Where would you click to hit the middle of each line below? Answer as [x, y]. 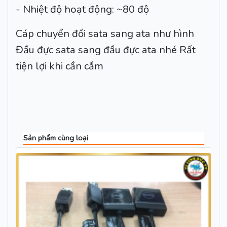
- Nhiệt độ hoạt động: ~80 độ [82, 10]
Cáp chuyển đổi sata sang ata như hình [105, 34]
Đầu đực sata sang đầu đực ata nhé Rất [106, 50]
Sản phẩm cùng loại [56, 138]
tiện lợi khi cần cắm [60, 66]
